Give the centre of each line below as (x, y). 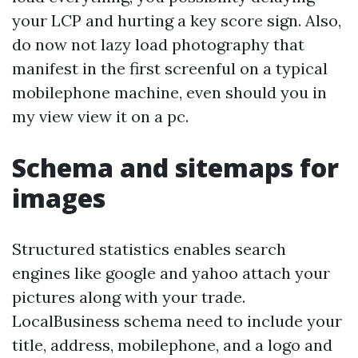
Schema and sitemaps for (175, 167)
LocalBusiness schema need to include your (177, 321)
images (59, 198)
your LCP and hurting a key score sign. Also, (177, 20)
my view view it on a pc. (100, 116)
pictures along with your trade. (129, 297)
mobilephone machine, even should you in (169, 92)
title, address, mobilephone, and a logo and (172, 345)
